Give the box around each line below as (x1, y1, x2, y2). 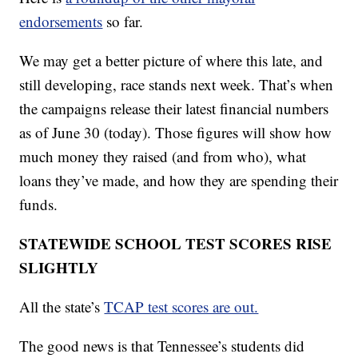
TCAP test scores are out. (104, 296, 259, 317)
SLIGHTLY (19, 257, 99, 279)
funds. (19, 194, 58, 215)
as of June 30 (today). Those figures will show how (19, 122, 332, 143)
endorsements (19, 11, 103, 32)
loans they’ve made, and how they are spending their (19, 170, 339, 191)
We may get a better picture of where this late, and (19, 50, 324, 71)
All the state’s (19, 296, 105, 317)
